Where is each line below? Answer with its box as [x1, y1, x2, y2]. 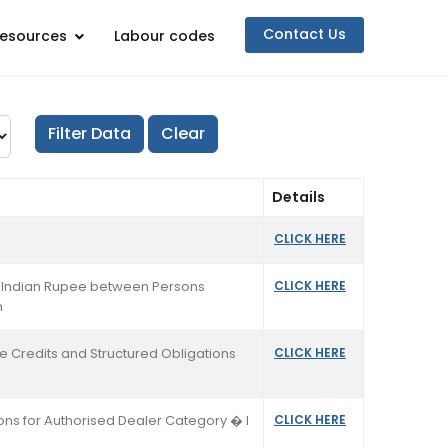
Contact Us [262, 24, 346, 44]
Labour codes [113, 26, 215, 46]
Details [272, 187, 325, 207]
